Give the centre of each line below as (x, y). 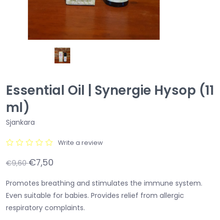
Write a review (80, 142)
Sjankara (20, 122)
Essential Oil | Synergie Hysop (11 (110, 90)
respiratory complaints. (45, 207)
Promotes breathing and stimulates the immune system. (104, 183)
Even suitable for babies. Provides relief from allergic (95, 195)
